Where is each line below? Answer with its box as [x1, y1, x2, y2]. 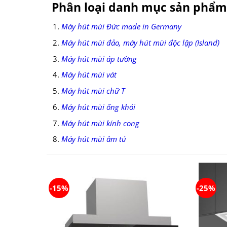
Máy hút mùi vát [61, 69, 117, 80]
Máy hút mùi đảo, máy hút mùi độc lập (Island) [61, 37, 219, 48]
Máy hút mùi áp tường [61, 53, 137, 64]
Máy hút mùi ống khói [61, 101, 135, 112]
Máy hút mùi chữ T [61, 86, 125, 96]
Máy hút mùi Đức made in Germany [61, 21, 181, 32]
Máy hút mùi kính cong [61, 118, 139, 128]
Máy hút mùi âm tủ [61, 134, 126, 144]
